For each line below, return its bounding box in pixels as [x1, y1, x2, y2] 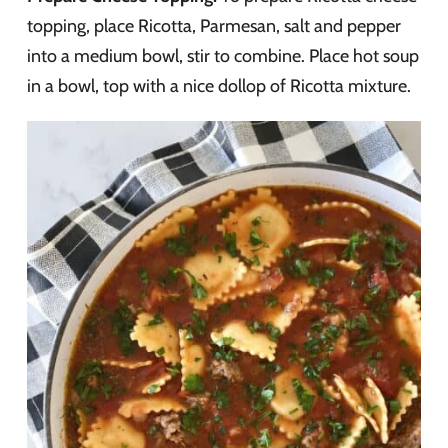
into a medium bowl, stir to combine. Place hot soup [27, 44, 419, 67]
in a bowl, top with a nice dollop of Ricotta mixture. [27, 74, 411, 97]
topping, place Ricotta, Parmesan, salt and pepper [27, 14, 401, 37]
